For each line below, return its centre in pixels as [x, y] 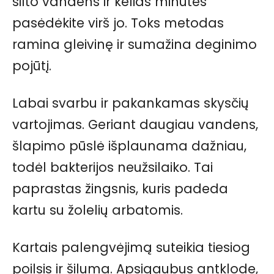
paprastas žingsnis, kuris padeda [120, 188]
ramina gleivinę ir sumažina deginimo [135, 44]
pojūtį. [32, 65]
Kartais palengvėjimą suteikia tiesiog [131, 247]
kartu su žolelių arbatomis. [98, 210]
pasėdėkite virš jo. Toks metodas [118, 23]
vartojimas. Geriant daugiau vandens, [135, 124]
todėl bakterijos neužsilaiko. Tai [113, 167]
